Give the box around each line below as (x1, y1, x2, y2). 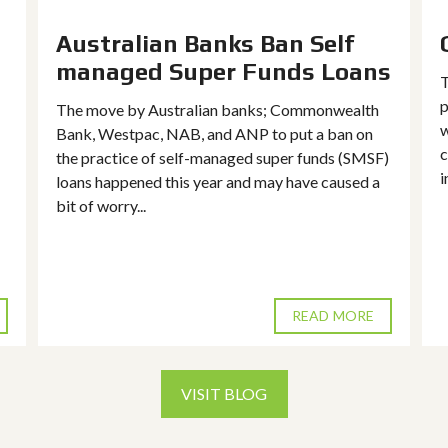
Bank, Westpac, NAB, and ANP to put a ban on (56, 123, 373, 143)
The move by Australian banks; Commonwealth (56, 99, 379, 119)
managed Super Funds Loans (56, 57, 391, 85)
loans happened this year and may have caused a (56, 171, 380, 191)
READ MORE (292, 306, 374, 324)
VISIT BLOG (180, 383, 268, 403)
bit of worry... (56, 195, 146, 215)
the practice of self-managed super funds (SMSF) (56, 147, 389, 167)
